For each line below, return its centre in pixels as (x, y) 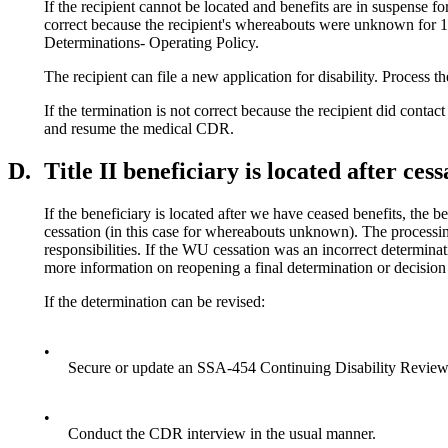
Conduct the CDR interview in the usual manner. (222, 433)
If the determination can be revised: (154, 301)
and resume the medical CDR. (139, 129)
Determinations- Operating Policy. (151, 43)
